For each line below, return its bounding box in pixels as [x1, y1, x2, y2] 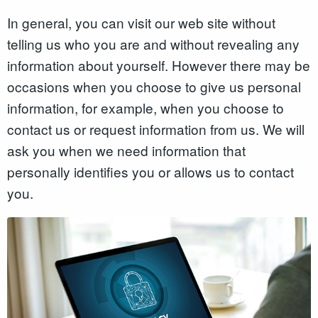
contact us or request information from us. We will [7, 119, 305, 138]
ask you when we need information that [7, 140, 246, 160]
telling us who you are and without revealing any [7, 33, 300, 53]
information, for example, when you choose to [7, 97, 284, 117]
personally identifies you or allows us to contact [7, 161, 294, 181]
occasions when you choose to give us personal [7, 76, 301, 96]
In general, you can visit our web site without [7, 12, 275, 32]
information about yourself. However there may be [7, 55, 310, 75]
